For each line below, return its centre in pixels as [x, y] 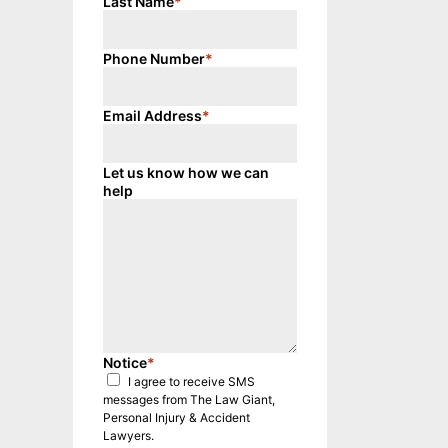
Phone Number [154, 58]
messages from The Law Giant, [189, 399]
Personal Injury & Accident [177, 417]
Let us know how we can [186, 172]
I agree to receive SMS [192, 381]
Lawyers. [129, 435]
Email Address [153, 115]
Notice [125, 362]
